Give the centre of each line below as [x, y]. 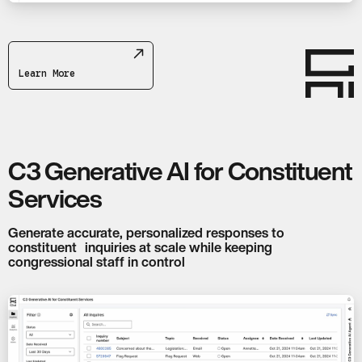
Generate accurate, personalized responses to [146, 232]
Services [55, 199]
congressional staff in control [97, 261]
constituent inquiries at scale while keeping [140, 247]
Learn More [47, 73]
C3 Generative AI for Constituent [180, 171]
